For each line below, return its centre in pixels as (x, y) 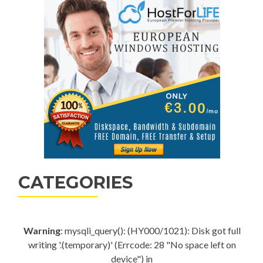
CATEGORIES (75, 182)
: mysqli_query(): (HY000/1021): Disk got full (150, 230)
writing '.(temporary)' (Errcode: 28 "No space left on (132, 245)
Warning (42, 230)
